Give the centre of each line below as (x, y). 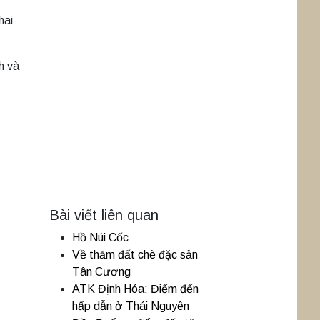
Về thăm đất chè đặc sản (135, 255)
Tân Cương (101, 272)
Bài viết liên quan (104, 215)
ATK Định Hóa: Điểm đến (135, 289)
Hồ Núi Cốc (100, 237)
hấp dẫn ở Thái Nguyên (131, 306)
